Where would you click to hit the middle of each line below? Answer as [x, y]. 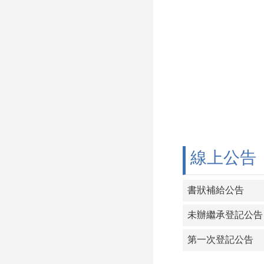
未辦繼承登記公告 [225, 215]
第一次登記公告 [220, 240]
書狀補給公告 [216, 190]
